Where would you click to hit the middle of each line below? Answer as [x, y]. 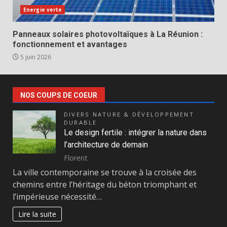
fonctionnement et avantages [70, 44]
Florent [76, 158]
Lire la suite [37, 214]
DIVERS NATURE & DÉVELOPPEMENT [129, 114]
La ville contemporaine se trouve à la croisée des [105, 173]
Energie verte [43, 10]
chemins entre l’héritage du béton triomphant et [105, 185]
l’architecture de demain [106, 145]
